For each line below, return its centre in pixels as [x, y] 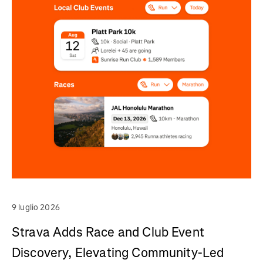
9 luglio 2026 [36, 207]
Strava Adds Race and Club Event [108, 232]
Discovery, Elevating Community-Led [118, 252]
